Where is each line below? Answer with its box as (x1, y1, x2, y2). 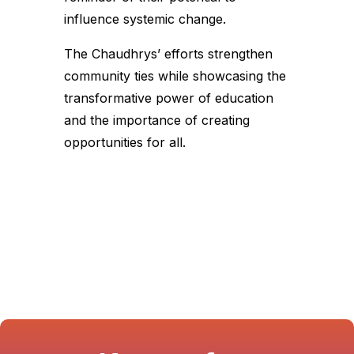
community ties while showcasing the (63, 68, 286, 85)
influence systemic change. (63, 11, 230, 28)
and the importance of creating (63, 112, 250, 129)
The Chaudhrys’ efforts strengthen (63, 46, 273, 62)
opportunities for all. (63, 134, 186, 151)
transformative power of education (63, 90, 273, 107)
